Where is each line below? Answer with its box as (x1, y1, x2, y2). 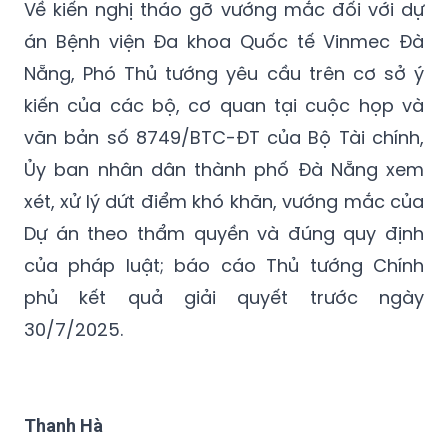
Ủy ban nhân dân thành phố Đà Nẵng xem (24, 105, 424, 131)
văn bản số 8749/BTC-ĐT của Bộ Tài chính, (24, 73, 424, 99)
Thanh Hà (24, 363, 103, 385)
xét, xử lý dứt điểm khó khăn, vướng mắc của (24, 137, 424, 163)
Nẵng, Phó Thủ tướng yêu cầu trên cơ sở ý (24, 9, 424, 35)
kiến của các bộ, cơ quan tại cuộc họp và (24, 41, 424, 67)
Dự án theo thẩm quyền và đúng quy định (24, 169, 424, 195)
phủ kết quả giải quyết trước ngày (24, 233, 424, 259)
